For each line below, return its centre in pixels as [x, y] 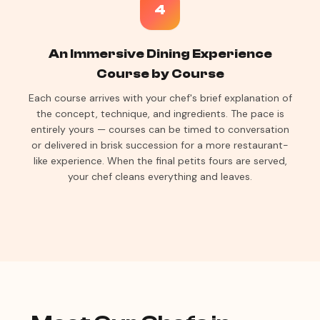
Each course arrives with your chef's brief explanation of [160, 98]
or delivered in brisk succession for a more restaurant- [160, 145]
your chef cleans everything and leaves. [160, 176]
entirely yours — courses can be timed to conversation [160, 129]
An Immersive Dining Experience [160, 54]
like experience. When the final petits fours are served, [160, 161]
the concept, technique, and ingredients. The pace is [160, 114]
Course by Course [160, 74]
